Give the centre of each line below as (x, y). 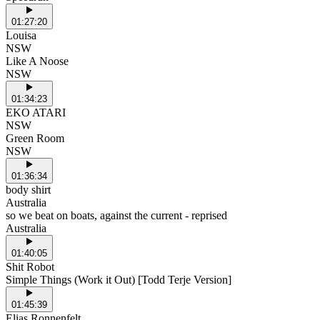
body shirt (28, 190)
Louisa (21, 36)
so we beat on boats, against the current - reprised (116, 216)
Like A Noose (37, 61)
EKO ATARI (36, 113)
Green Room (35, 139)
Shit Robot (30, 267)
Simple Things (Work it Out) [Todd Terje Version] (119, 280)
